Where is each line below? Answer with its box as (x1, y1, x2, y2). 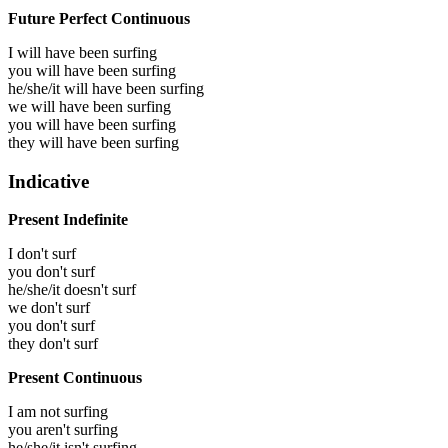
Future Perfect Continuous (8, 9, 190, 27)
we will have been (8, 97, 127, 115)
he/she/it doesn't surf (8, 281, 136, 299)
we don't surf (8, 299, 90, 317)
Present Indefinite (8, 211, 128, 229)
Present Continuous (8, 369, 142, 387)
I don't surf (8, 245, 76, 263)
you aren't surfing (8, 421, 118, 439)
